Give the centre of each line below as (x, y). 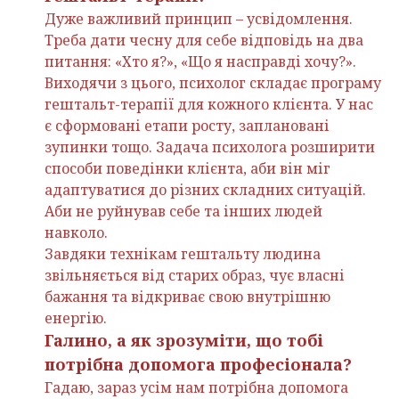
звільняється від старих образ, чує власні (195, 276)
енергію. (76, 318)
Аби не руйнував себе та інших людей (183, 212)
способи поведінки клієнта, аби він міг (187, 169)
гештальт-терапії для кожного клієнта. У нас (209, 105)
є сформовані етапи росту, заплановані (187, 126)
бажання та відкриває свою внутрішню (187, 297)
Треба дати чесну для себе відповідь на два (204, 41)
